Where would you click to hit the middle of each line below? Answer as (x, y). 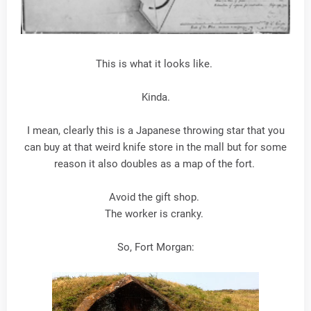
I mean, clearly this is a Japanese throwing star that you (155, 131)
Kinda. (155, 97)
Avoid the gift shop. (155, 197)
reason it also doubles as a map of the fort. (155, 164)
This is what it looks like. (155, 64)
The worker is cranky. (155, 214)
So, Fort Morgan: (155, 247)
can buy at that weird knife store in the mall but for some (155, 147)
